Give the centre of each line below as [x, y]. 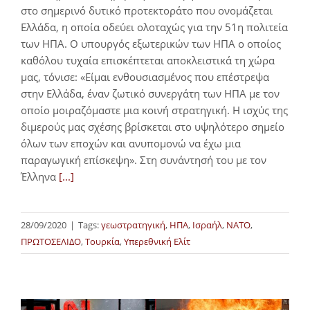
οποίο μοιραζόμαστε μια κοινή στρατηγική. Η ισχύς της [154, 110]
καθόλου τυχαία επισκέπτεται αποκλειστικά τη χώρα [148, 60]
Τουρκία [102, 241]
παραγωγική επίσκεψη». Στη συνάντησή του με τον [144, 159]
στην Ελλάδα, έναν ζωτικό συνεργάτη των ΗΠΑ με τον [150, 93]
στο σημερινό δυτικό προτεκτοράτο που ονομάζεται [147, 10]
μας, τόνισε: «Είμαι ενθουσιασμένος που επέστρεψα [145, 76]
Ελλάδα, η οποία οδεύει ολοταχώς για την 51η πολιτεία [154, 27]
